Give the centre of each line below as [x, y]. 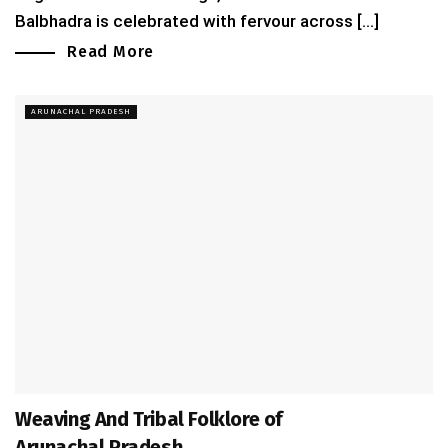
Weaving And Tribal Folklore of [149, 419]
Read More [111, 52]
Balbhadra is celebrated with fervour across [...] [197, 21]
